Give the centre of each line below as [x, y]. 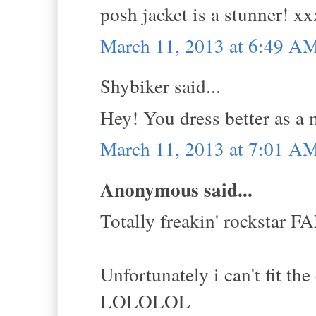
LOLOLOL [145, 301]
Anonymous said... [176, 189]
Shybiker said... [160, 86]
